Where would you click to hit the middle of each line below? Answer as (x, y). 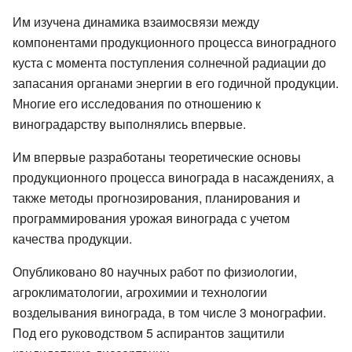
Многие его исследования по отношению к (137, 104)
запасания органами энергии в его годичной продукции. (176, 83)
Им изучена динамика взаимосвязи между (136, 22)
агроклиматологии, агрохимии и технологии (140, 292)
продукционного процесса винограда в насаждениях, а (173, 178)
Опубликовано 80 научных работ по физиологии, (155, 272)
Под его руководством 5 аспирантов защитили (148, 333)
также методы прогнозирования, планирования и (156, 198)
